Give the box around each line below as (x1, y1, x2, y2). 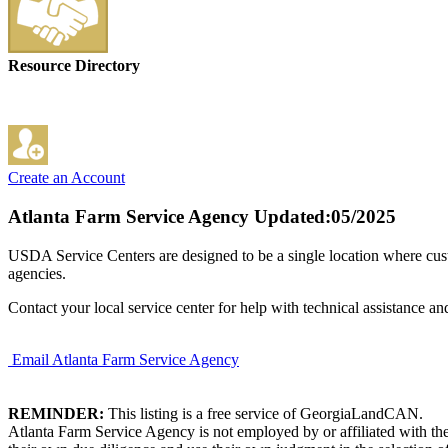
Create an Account (8, 169, 125, 187)
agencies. (8, 264, 66, 282)
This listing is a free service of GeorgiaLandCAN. (104, 404, 423, 422)
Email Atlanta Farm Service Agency (12, 350, 239, 368)
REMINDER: (8, 404, 104, 422)
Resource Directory (8, 57, 140, 75)
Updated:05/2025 (249, 206, 396, 228)
